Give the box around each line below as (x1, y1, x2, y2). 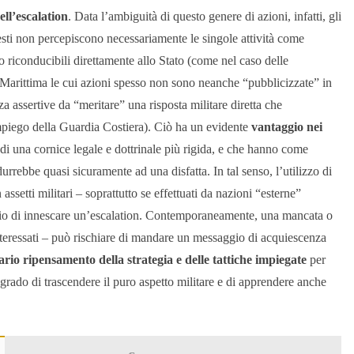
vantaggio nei (251, 120, 322, 134)
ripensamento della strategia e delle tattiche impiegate (23, 253, 307, 267)
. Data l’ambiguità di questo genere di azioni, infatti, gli (68, 9, 341, 24)
